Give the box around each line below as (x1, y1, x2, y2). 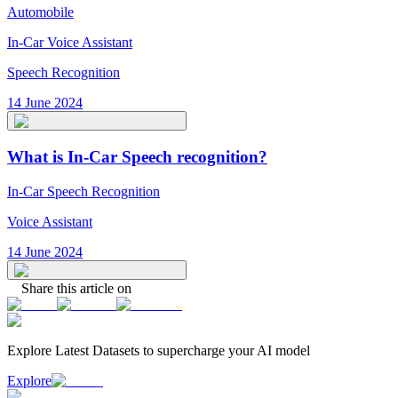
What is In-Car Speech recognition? (7, 147, 267, 166)
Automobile (7, 4, 74, 20)
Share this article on (21, 280, 131, 296)
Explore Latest (7, 342, 92, 358)
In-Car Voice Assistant (7, 35, 132, 51)
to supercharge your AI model (139, 342, 310, 358)
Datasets (92, 342, 139, 358)
